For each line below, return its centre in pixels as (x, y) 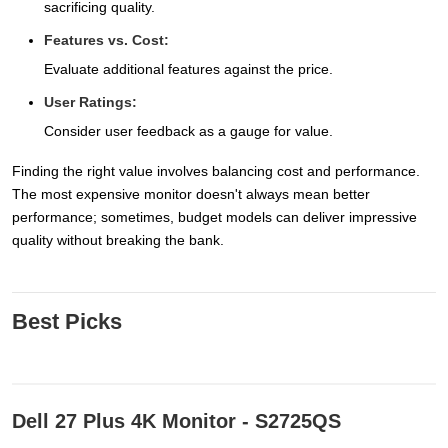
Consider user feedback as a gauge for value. (188, 131)
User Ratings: (90, 102)
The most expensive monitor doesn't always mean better (191, 194)
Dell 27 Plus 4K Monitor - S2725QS (176, 421)
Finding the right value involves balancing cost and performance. (216, 171)
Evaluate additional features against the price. (188, 69)
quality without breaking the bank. (118, 240)
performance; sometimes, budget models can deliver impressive (214, 217)
